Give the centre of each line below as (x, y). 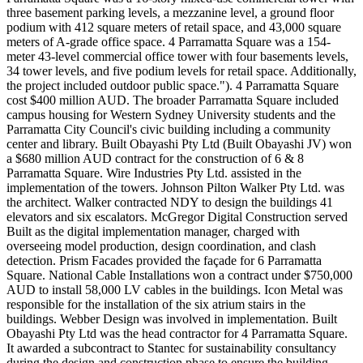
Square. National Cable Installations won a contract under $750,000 (179, 275)
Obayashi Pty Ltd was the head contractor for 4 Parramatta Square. (177, 333)
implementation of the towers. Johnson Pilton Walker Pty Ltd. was (175, 187)
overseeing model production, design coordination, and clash (161, 246)
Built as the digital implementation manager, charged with (153, 231)
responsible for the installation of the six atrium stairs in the (156, 304)
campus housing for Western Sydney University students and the (171, 114)
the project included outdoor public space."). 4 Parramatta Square (173, 85)
